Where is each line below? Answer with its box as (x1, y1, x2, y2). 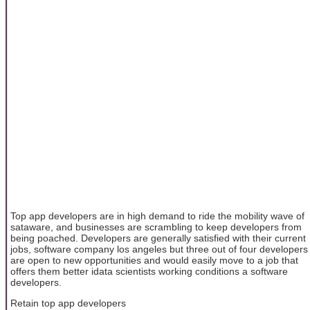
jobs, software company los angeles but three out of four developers (10, 243, 308, 255)
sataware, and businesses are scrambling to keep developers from (10, 221, 302, 232)
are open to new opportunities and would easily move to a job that (10, 254, 298, 266)
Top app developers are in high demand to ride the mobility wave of (10, 210, 304, 221)
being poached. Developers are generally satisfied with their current (10, 232, 306, 244)
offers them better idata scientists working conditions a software (10, 265, 288, 277)
